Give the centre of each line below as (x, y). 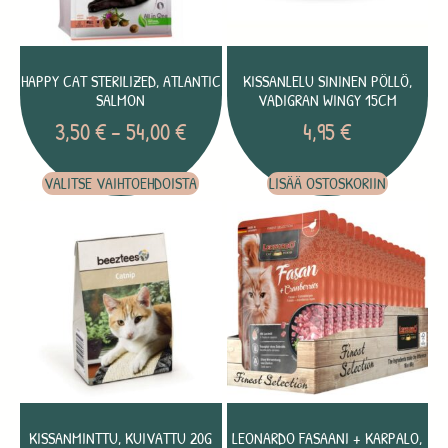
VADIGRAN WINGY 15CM (327, 100)
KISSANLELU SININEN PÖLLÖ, (327, 81)
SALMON (121, 100)
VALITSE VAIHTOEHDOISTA (121, 183)
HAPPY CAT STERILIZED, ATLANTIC (120, 81)
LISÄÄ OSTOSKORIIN (327, 183)
